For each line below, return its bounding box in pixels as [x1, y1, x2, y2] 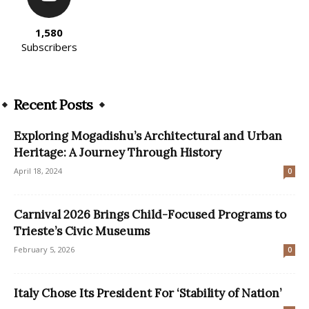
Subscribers [21, 39, 77, 54]
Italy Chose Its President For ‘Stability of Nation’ [14, 285, 281, 301]
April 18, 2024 [14, 165, 62, 176]
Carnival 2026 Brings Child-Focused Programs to [14, 206, 286, 222]
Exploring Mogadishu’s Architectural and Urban [14, 128, 282, 143]
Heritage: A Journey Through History [14, 144, 221, 160]
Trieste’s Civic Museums [14, 223, 150, 239]
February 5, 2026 [14, 243, 74, 255]
